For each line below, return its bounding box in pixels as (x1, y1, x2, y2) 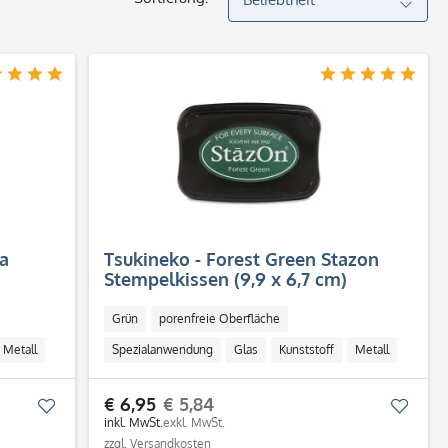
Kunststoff (279, 342, 335, 357)
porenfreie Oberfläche (159, 311, 281, 326)
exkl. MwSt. (163, 415, 226, 430)
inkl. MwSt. (104, 415, 164, 430)
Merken (56, 396, 108, 415)
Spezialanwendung (112, 342, 214, 357)
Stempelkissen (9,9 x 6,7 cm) (104, 268, 348, 290)
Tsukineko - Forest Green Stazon (104, 248, 380, 270)
